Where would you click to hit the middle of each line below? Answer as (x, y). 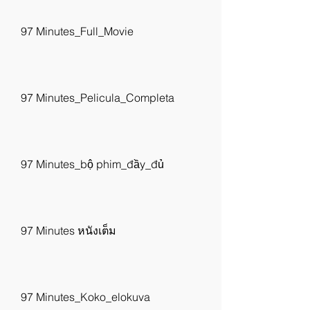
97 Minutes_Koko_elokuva (85, 297)
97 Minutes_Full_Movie (77, 31)
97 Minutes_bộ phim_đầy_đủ (92, 164)
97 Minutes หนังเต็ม (69, 230)
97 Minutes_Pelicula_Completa (98, 98)
